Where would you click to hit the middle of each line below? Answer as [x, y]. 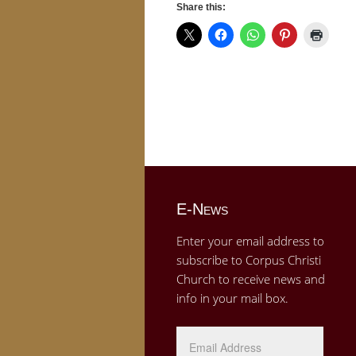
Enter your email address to [250, 240]
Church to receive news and [251, 279]
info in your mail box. [232, 298]
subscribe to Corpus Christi [249, 259]
